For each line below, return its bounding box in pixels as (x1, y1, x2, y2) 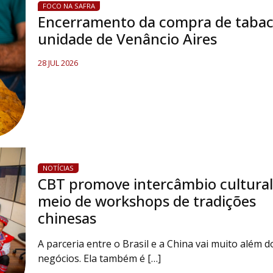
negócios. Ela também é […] (37, 252, 161, 265)
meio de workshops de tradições (37, 191, 256, 211)
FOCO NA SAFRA (42, 1, 95, 10)
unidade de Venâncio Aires (37, 29, 217, 49)
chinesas (37, 208, 96, 228)
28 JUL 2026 (37, 57, 78, 68)
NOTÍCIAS (42, 163, 74, 172)
